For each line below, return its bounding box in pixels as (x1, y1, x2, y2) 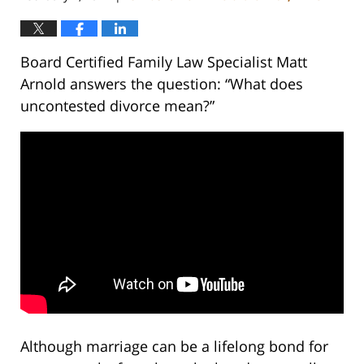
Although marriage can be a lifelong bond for (20, 336, 328, 356)
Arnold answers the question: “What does (20, 73, 303, 93)
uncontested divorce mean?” (20, 95, 214, 115)
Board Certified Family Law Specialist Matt (20, 51, 307, 71)
